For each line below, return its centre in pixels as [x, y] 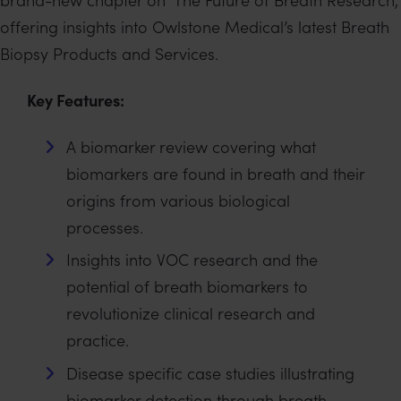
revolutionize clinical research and [191, 313]
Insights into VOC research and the [192, 260]
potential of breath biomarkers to [187, 286]
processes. [107, 226]
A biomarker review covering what [191, 146]
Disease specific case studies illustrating [210, 373]
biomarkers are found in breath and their [215, 173]
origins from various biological [178, 200]
